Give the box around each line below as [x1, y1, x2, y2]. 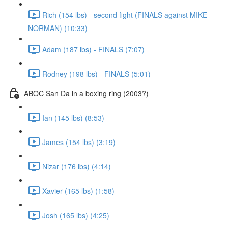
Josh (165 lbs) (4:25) [42, 210, 109, 220]
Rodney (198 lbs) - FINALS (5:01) [42, 68, 151, 79]
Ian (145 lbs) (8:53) [42, 112, 104, 123]
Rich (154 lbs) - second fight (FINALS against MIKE [42, 9, 207, 20]
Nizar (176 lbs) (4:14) [42, 161, 111, 172]
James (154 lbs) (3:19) [42, 136, 116, 147]
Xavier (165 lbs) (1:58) [42, 185, 115, 196]
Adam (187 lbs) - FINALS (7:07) [42, 44, 145, 54]
